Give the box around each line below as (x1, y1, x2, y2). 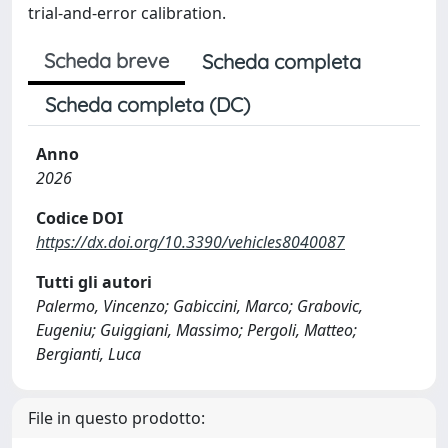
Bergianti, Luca (36, 342, 141, 365)
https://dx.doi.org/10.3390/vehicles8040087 (36, 230, 345, 253)
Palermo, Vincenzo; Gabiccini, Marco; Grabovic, (36, 294, 363, 317)
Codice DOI (36, 206, 123, 229)
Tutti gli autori (36, 270, 152, 293)
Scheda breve (44, 47, 169, 73)
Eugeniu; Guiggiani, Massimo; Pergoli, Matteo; (36, 318, 357, 341)
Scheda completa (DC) (45, 91, 250, 117)
